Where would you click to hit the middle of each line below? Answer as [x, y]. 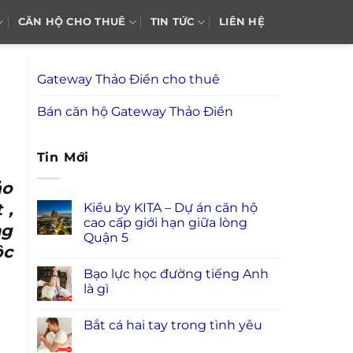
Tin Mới [63, 157]
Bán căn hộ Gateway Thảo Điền [135, 111]
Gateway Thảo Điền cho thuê [128, 79]
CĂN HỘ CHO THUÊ [72, 22]
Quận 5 [106, 237]
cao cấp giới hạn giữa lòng [165, 222]
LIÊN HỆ [242, 22]
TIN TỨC [172, 22]
